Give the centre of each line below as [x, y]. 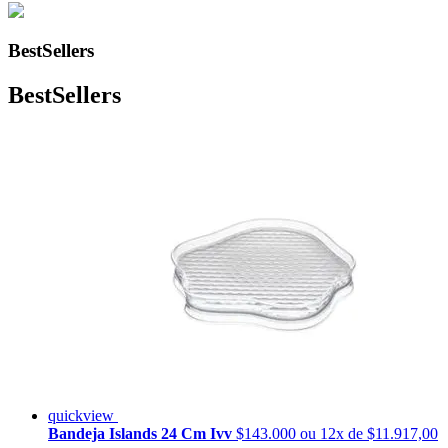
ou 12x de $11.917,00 [369, 434]
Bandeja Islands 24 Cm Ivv [142, 434]
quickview [83, 416]
